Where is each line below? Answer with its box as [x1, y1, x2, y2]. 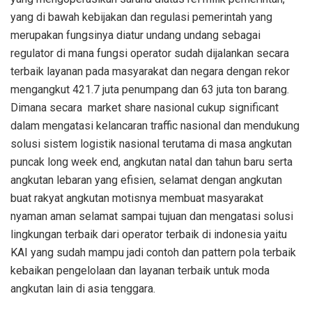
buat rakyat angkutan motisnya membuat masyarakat [10, 192, 263, 205]
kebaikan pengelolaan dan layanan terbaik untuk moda [10, 264, 270, 278]
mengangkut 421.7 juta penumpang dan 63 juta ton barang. [10, 83, 289, 97]
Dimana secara [10, 101, 82, 115]
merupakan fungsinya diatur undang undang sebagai [10, 29, 260, 42]
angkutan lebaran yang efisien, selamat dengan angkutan [10, 173, 282, 187]
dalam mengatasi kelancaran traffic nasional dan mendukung [10, 119, 299, 133]
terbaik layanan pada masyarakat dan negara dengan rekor [10, 65, 290, 79]
